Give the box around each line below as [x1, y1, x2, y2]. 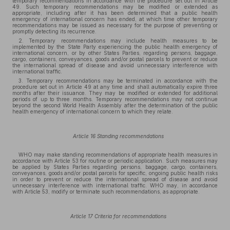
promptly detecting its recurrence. [12, 28, 97, 34]
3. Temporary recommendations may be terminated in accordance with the [18, 78, 218, 84]
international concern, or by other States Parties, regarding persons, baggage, [12, 50, 218, 56]
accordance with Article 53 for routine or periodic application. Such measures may [12, 158, 218, 164]
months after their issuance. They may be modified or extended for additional [12, 90, 218, 96]
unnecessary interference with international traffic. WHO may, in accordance [12, 182, 218, 188]
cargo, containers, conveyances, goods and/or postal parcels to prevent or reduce [12, 56, 218, 62]
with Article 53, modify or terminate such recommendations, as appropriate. [12, 188, 200, 195]
